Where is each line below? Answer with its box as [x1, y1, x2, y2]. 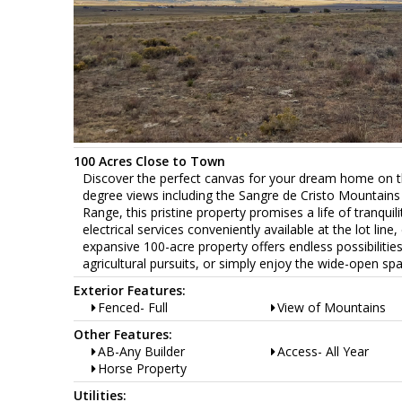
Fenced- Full [98, 298, 168, 316]
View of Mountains [277, 298, 386, 316]
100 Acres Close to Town [74, 152, 225, 170]
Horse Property [98, 359, 187, 377]
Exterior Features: [74, 281, 186, 299]
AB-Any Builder [98, 342, 185, 360]
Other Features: [74, 325, 172, 343]
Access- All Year [277, 342, 369, 360]
